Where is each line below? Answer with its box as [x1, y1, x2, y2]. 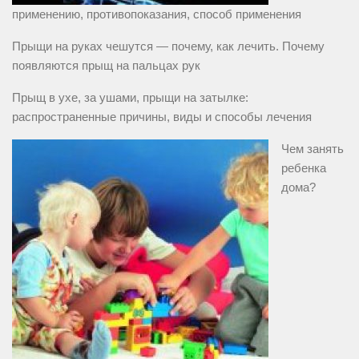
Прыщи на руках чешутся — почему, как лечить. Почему [12, 39, 325, 54]
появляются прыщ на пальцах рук [12, 58, 200, 73]
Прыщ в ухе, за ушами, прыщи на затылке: [12, 91, 248, 105]
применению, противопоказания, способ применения [12, 7, 301, 22]
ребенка [281, 161, 326, 175]
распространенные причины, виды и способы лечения [12, 110, 312, 124]
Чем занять [281, 142, 344, 156]
